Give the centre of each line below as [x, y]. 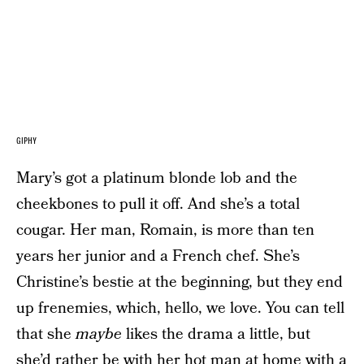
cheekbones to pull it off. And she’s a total [158, 204]
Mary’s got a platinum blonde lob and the [157, 178]
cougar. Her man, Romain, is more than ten [165, 230]
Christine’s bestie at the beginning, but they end [180, 282]
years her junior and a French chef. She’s [158, 256]
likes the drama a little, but [216, 334]
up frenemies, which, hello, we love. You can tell [180, 308]
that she [46, 334]
